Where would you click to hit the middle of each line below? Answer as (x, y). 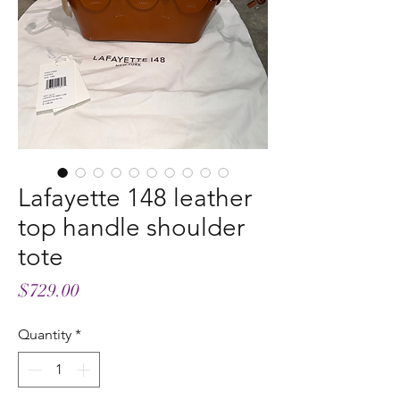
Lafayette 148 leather (135, 198)
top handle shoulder (131, 227)
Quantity (45, 334)
